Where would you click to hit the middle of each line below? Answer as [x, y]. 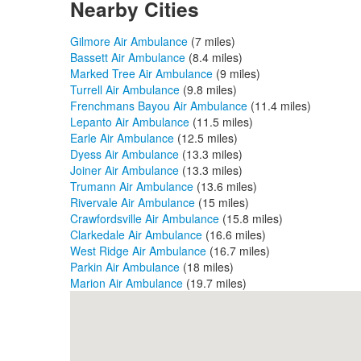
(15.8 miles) [251, 218]
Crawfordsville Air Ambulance [145, 218]
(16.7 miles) [238, 251]
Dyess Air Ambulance [124, 154]
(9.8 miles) [208, 89]
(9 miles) [237, 73]
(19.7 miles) [215, 283]
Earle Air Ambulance [122, 138]
